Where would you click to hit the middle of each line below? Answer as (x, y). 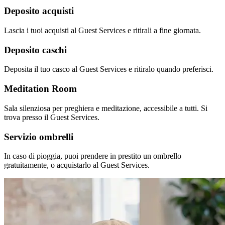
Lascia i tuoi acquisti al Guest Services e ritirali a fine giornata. (102, 31)
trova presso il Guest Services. (52, 117)
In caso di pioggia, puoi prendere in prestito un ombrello (93, 156)
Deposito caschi (35, 50)
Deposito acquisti (39, 11)
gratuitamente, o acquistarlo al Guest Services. (77, 165)
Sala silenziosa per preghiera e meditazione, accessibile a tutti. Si (106, 108)
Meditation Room (40, 89)
